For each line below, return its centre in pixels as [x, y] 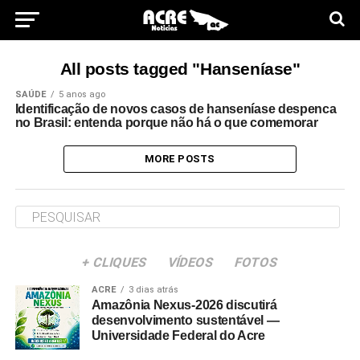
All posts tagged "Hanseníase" [180, 69]
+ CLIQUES [115, 262]
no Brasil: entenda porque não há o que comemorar [166, 123]
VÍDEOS [191, 262]
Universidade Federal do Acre [178, 335]
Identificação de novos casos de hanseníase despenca [176, 109]
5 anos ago [82, 94]
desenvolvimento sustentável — [185, 320]
